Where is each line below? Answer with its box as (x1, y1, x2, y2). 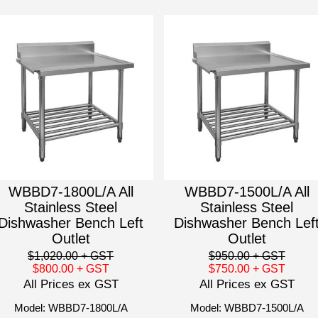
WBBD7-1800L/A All (8, 184, 133, 200)
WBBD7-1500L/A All (184, 184, 309, 200)
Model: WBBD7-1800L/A (13, 302, 128, 314)
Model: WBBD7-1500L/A (190, 302, 304, 314)
